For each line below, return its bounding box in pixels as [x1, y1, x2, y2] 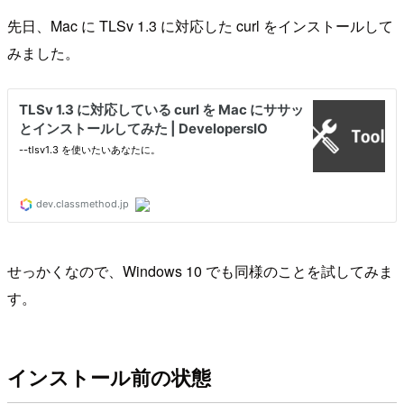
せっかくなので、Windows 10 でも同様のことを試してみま [7, 260, 393, 281]
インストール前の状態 [7, 363, 211, 392]
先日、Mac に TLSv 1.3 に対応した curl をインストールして [7, 14, 393, 36]
